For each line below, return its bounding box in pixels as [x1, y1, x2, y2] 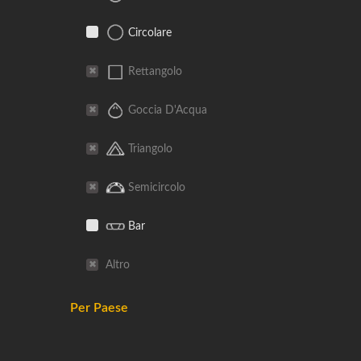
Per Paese [70, 301, 128, 314]
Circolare [125, 27, 172, 39]
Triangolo [125, 143, 172, 155]
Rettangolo [125, 65, 182, 77]
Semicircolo [125, 181, 185, 193]
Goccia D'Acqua [125, 104, 207, 116]
